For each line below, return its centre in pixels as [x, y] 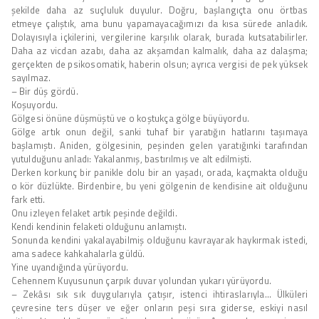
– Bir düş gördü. [45, 91]
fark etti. [28, 199]
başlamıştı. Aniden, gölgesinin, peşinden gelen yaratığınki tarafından [159, 145]
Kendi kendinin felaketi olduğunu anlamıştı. [99, 226]
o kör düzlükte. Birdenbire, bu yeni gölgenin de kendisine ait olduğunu [159, 185]
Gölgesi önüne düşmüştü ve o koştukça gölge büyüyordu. [130, 118]
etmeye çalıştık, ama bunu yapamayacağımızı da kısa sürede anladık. [159, 23]
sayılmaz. [31, 77]
